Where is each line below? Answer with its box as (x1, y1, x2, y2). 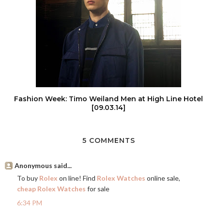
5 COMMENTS (82, 136, 135, 145)
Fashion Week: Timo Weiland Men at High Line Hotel (14, 94, 203, 103)
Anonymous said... (15, 161, 72, 170)
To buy (17, 174, 39, 182)
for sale (86, 185, 109, 193)
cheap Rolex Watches (17, 185, 86, 193)
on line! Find (58, 174, 97, 182)
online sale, (145, 174, 180, 182)
